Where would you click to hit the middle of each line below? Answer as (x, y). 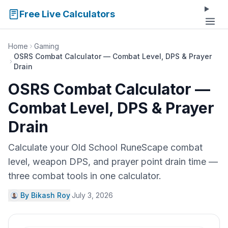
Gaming (47, 46)
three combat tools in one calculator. (85, 176)
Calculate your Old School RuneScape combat (105, 147)
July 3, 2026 (92, 195)
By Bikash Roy (45, 195)
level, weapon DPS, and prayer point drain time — (113, 162)
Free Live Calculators (67, 14)
